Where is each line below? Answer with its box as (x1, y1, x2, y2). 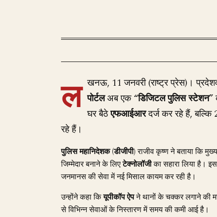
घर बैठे (87, 107, 110, 121)
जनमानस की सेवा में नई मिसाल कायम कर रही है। (61, 171, 196, 183)
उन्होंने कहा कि (61, 191, 103, 203)
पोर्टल (87, 92, 105, 106)
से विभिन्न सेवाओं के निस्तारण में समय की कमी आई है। (61, 204, 209, 216)
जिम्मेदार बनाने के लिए (61, 158, 123, 170)
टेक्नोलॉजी (123, 158, 152, 170)
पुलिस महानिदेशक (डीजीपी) (61, 146, 136, 157)
